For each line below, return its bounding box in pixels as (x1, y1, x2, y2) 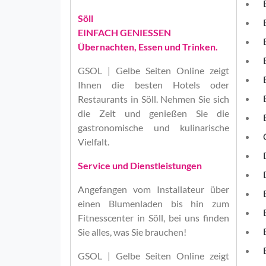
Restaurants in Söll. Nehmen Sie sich (78, 93, 229, 104)
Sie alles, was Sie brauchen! (78, 226, 186, 237)
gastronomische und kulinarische (78, 122, 229, 133)
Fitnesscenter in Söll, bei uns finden (78, 212, 229, 223)
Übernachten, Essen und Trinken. (78, 41, 218, 52)
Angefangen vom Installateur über (78, 183, 229, 195)
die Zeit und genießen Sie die (78, 107, 229, 119)
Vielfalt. (78, 136, 109, 147)
